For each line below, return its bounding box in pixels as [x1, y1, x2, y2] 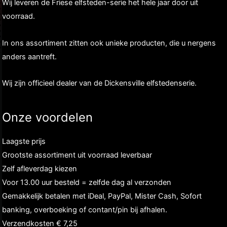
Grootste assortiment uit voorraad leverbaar [2, 150, 152, 160]
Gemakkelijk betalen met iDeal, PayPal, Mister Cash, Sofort [2, 191, 202, 201]
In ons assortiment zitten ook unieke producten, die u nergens [2, 38, 216, 48]
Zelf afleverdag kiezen [2, 164, 77, 173]
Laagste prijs [2, 136, 46, 146]
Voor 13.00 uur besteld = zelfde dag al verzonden [2, 177, 171, 187]
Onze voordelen [2, 109, 93, 125]
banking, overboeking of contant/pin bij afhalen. [2, 205, 167, 214]
